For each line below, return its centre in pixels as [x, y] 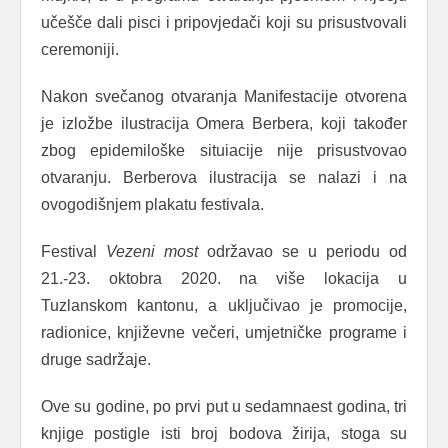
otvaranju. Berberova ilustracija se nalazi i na [224, 177]
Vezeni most [152, 251]
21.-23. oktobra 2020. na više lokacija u [224, 278]
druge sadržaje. [96, 359]
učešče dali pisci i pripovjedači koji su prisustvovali [224, 22]
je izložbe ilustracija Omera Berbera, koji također [224, 123]
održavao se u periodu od [302, 251]
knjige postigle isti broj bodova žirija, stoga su [224, 433]
